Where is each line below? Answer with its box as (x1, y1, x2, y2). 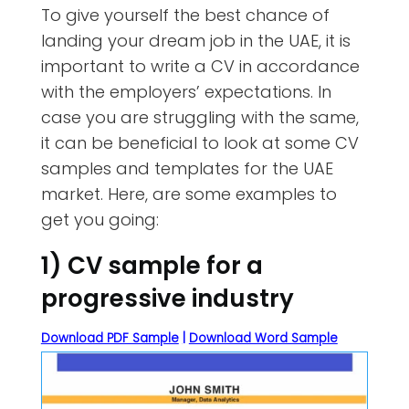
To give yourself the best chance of (40, 3, 330, 26)
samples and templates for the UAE (40, 156, 333, 180)
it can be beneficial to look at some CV (40, 131, 359, 154)
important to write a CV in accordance (40, 54, 360, 78)
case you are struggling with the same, (40, 105, 359, 129)
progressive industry (40, 281, 294, 315)
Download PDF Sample (40, 329, 179, 347)
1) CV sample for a (40, 248, 263, 282)
